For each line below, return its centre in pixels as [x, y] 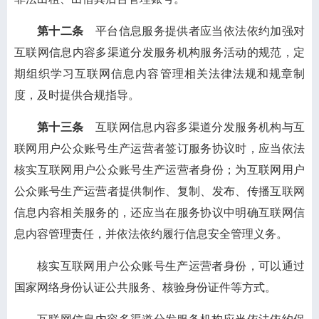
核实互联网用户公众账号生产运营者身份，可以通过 [171, 266]
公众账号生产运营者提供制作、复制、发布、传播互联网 [159, 191]
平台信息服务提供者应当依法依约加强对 [194, 31]
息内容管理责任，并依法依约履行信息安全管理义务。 [151, 234]
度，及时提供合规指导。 [77, 95]
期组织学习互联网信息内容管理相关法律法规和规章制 [159, 74]
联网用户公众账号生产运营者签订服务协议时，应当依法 [159, 148]
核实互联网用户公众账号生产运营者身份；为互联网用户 [159, 170]
